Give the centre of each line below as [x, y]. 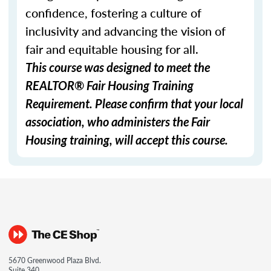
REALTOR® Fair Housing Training [109, 85]
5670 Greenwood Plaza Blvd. [55, 260]
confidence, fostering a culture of [113, 13]
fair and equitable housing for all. [112, 49]
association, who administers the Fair [118, 122]
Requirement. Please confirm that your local [134, 103]
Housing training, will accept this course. [127, 140]
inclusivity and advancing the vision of [126, 31]
